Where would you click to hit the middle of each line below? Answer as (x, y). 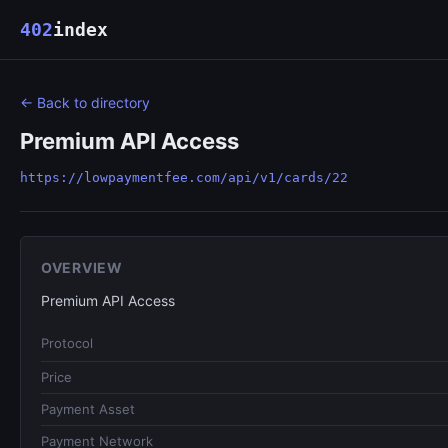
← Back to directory (85, 102)
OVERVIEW (82, 267)
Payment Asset (88, 409)
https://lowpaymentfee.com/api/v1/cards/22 (184, 177)
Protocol (67, 343)
